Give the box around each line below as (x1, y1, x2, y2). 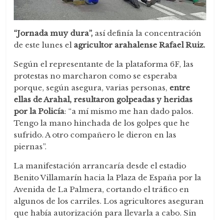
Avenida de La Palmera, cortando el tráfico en (14, 184, 190, 194)
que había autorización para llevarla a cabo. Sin (14, 208, 197, 218)
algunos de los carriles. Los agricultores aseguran (14, 196, 204, 206)
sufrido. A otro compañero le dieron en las (14, 130, 177, 139)
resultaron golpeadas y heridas (74, 94, 193, 104)
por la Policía (14, 106, 65, 116)
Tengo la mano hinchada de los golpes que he (14, 118, 190, 128)
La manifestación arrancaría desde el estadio (14, 161, 187, 170)
